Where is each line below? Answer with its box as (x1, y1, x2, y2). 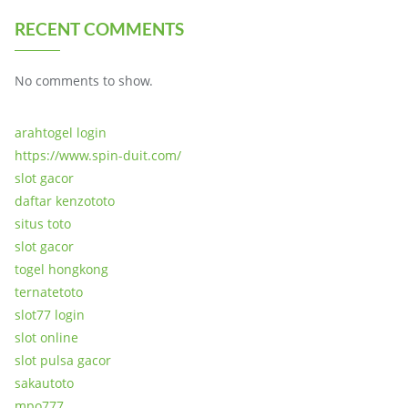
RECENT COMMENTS (15, 18, 184, 39)
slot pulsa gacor (15, 352, 111, 369)
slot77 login (15, 306, 85, 323)
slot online (15, 329, 78, 346)
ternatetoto (15, 283, 83, 301)
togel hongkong (15, 260, 108, 278)
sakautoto (15, 374, 74, 392)
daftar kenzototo (15, 192, 115, 209)
